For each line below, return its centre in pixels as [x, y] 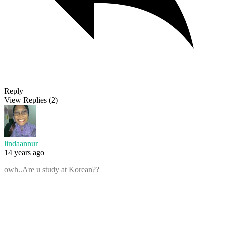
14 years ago [24, 153]
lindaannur [21, 144]
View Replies [25, 100]
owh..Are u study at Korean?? [52, 170]
